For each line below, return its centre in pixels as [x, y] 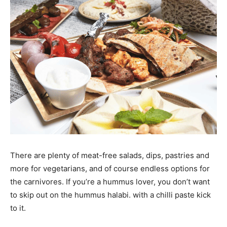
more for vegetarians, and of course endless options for [110, 168]
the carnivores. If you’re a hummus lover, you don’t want [110, 181]
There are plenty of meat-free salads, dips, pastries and [110, 155]
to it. [18, 208]
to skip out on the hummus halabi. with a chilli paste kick [110, 195]
